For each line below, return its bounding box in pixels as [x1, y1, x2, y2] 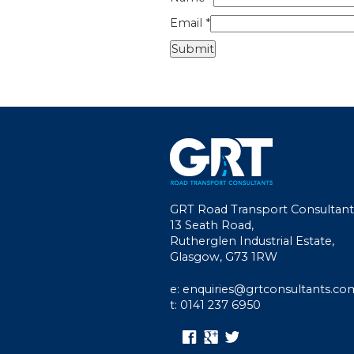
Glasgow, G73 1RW [170, 250, 277, 265]
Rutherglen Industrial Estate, [170, 234, 334, 249]
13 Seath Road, [170, 218, 254, 233]
